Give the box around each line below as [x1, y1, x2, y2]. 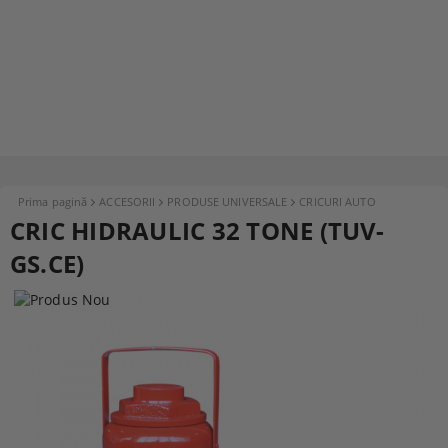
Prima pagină [18, 194, 88, 209]
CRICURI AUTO [299, 194, 376, 209]
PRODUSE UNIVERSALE [167, 194, 288, 209]
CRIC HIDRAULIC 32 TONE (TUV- [10, 214, 385, 247]
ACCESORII [99, 194, 156, 209]
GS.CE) [10, 247, 85, 280]
